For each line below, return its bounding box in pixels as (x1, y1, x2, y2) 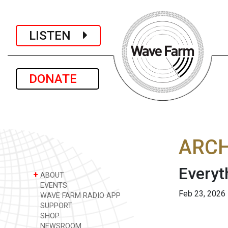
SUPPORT (38, 202, 72, 210)
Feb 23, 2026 (179, 189, 225, 198)
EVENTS (38, 181, 67, 190)
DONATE (29, 72, 86, 86)
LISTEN (29, 28, 83, 43)
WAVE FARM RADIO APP (38, 191, 121, 200)
